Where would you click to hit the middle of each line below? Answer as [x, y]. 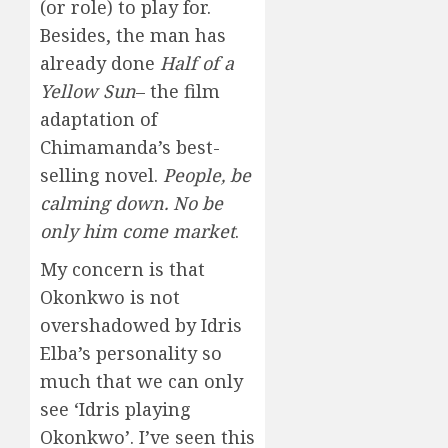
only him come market [137, 231]
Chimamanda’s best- [130, 147]
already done [100, 63]
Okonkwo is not [110, 297]
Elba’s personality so [131, 353]
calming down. [104, 203]
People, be [207, 175]
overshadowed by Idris [141, 325]
